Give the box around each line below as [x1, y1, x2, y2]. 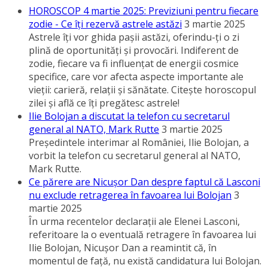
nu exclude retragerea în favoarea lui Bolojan [29, 188, 232, 202]
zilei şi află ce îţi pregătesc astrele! [29, 96, 179, 110]
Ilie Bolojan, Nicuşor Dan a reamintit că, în [29, 241, 217, 255]
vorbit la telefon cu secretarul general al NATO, [29, 149, 240, 163]
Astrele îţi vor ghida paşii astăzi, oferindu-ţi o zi [29, 31, 239, 44]
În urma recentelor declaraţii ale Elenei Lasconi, [29, 215, 240, 229]
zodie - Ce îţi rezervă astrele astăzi [29, 17, 182, 31]
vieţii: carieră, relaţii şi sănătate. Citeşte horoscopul [29, 83, 256, 97]
